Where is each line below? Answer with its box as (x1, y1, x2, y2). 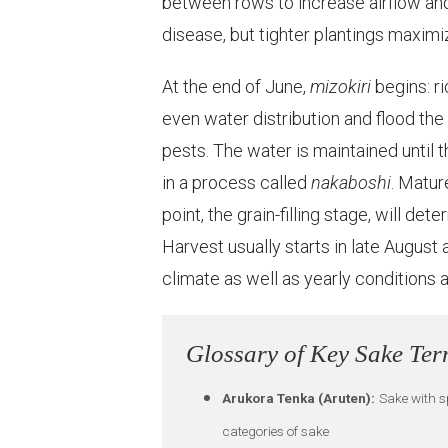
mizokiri (310, 75, 371, 97)
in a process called (162, 171, 311, 193)
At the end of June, (162, 75, 310, 97)
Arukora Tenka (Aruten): (222, 390, 376, 407)
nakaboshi (311, 171, 391, 193)
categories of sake (222, 423, 329, 440)
